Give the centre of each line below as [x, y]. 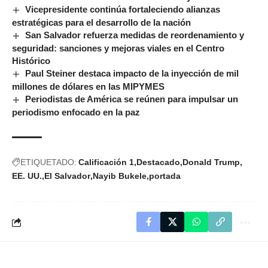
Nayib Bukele [120, 176]
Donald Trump [211, 162]
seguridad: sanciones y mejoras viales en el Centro [118, 48]
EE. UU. [27, 176]
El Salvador [67, 176]
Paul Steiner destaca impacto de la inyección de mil [132, 74]
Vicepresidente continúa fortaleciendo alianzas [123, 10]
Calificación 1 [106, 162]
